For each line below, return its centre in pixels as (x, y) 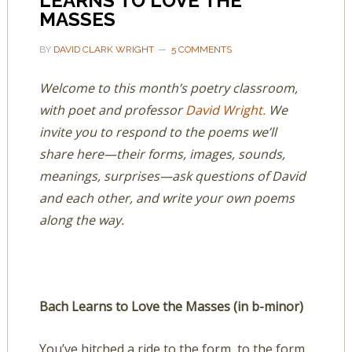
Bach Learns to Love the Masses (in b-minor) (171, 306)
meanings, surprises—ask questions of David (172, 176)
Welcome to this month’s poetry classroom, (168, 88)
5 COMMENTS (201, 49)
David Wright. (225, 110)
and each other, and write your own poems (167, 198)
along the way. (81, 220)
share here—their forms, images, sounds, (162, 154)
